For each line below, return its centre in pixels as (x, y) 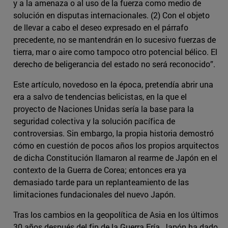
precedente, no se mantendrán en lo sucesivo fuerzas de (115, 40)
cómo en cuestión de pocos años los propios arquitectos (116, 146)
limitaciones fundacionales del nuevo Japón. (94, 194)
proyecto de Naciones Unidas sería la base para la (104, 109)
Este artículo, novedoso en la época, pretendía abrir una (113, 84)
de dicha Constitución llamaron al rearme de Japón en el (115, 158)
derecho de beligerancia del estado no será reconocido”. (114, 64)
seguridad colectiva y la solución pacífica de (94, 121)
